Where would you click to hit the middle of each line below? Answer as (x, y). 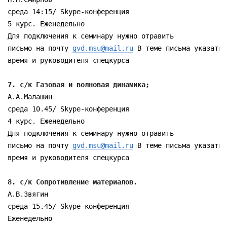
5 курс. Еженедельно (46, 24)
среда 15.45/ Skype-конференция (68, 206)
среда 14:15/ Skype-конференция (68, 12)
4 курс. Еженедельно (46, 121)
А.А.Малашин (30, 97)
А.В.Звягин (28, 194)
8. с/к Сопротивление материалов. (77, 182)
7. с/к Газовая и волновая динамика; (81, 85)
